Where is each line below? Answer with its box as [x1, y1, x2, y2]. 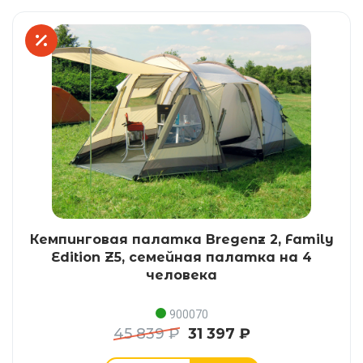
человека [146, 267, 217, 283]
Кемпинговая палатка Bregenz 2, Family [29, 231, 334, 247]
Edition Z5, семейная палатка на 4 [51, 249, 312, 265]
